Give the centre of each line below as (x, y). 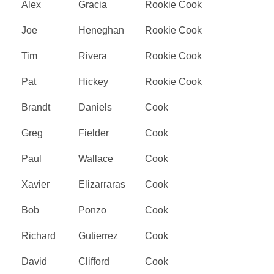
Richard (39, 235)
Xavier (35, 184)
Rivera (93, 56)
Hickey (93, 81)
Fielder (94, 133)
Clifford (94, 261)
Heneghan (101, 30)
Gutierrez (98, 235)
